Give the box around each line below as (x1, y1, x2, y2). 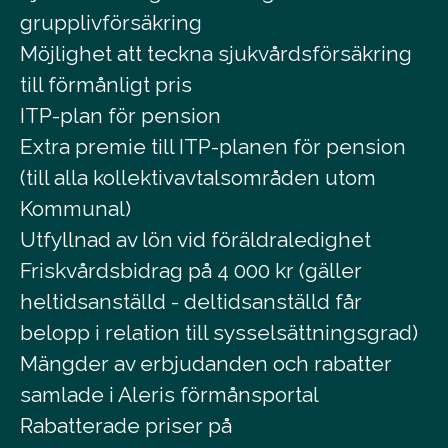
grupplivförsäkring (20, 10, 202, 36)
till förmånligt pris (20, 72, 192, 98)
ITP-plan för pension (20, 103, 221, 129)
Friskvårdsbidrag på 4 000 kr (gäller (20, 258, 362, 284)
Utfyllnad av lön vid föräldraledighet (20, 227, 371, 253)
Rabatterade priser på (20, 413, 232, 439)
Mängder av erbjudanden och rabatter (20, 351, 392, 377)
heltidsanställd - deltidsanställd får (20, 289, 362, 315)
